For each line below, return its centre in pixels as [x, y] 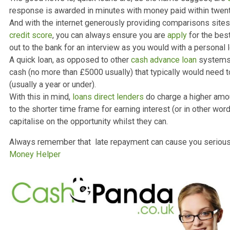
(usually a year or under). [60, 171]
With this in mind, [45, 184]
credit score [34, 116]
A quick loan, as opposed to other [78, 143]
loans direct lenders [120, 184]
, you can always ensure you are [122, 116]
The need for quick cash [89, 59]
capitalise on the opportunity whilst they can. [99, 212]
